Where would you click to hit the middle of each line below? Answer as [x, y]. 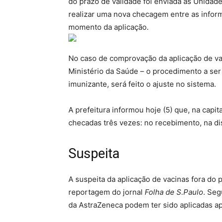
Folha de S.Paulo [174, 192]
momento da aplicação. [109, 27]
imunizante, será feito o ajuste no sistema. [142, 84]
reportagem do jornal [107, 192]
